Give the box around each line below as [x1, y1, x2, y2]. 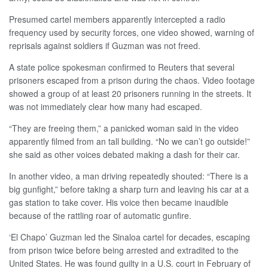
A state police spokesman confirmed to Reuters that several [9, 61, 234, 74]
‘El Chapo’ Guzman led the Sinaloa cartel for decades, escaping [9, 231, 250, 243]
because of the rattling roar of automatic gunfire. [9, 209, 191, 222]
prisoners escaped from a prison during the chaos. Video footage [9, 74, 255, 87]
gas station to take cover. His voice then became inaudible [9, 196, 229, 209]
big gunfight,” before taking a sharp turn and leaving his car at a [9, 183, 249, 196]
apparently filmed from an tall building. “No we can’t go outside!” [9, 135, 250, 148]
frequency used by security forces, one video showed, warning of [9, 26, 254, 39]
